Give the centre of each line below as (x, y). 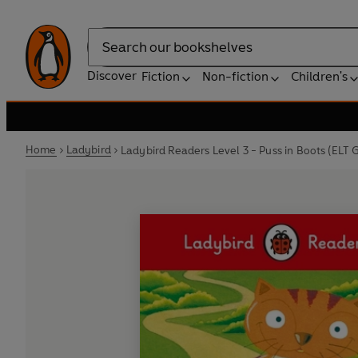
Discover (112, 76)
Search (107, 55)
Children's (319, 76)
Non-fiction (235, 76)
